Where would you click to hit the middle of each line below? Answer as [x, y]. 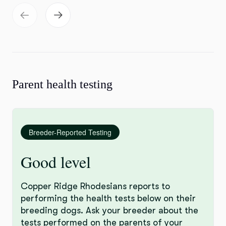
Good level [56, 162]
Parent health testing [62, 84]
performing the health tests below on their [108, 198]
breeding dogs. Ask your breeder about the [109, 210]
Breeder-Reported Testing [70, 132]
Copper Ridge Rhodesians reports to [95, 186]
